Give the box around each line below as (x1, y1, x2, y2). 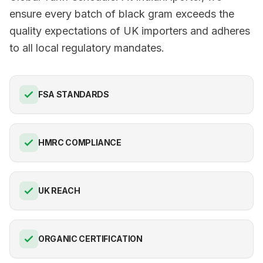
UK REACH (38, 186, 80, 195)
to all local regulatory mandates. (9, 42, 164, 54)
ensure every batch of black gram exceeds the (9, 8, 234, 20)
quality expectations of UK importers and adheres (9, 25, 250, 37)
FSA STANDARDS (38, 89, 109, 99)
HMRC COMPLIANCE (38, 137, 122, 147)
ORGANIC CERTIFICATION (38, 234, 143, 244)
